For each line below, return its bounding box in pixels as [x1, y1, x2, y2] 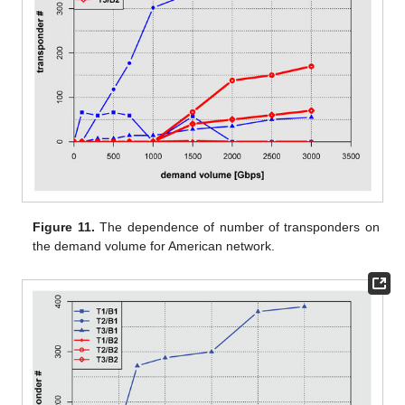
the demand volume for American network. [33, 239, 276, 254]
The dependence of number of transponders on [94, 220, 380, 235]
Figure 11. [33, 220, 95, 235]
